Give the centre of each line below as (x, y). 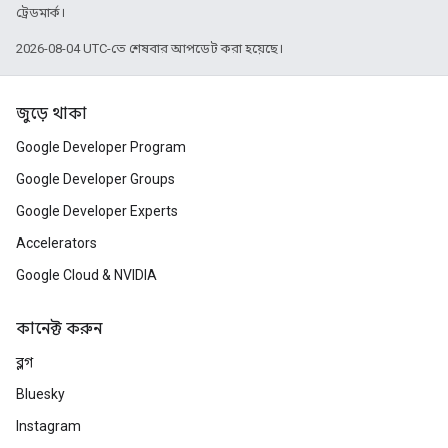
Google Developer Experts (97, 211)
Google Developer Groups (95, 179)
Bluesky (40, 394)
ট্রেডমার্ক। (40, 12)
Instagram (48, 426)
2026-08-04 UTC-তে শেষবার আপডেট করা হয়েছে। (149, 48)
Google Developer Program (101, 147)
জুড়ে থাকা (51, 114)
